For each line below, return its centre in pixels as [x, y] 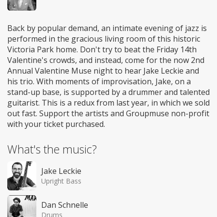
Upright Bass [61, 181]
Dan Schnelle [65, 205]
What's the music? [52, 149]
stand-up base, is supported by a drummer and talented [108, 92]
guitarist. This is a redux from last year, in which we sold [108, 102]
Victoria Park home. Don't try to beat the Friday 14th [102, 49]
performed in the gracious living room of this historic [104, 39]
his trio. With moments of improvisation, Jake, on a [99, 81]
